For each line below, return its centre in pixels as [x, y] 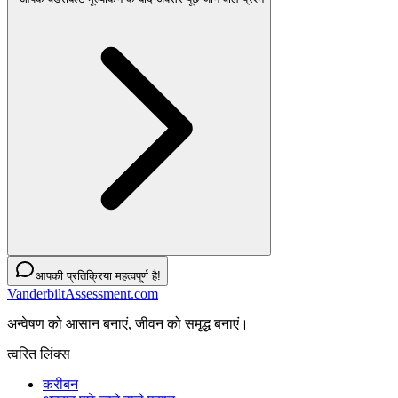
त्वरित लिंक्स [39, 354]
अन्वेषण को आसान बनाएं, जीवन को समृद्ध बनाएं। [128, 324]
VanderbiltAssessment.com [83, 294]
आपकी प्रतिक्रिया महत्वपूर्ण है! [98, 276]
